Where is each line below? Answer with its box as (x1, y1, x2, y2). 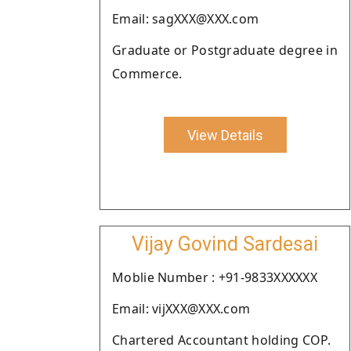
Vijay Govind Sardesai (132, 233, 318, 255)
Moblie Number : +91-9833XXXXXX (112, 269, 317, 286)
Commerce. (112, 65, 183, 82)
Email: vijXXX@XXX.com (112, 300, 251, 317)
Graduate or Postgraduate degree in (112, 42, 338, 59)
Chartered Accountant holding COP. (112, 331, 331, 349)
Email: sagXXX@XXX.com (112, 10, 259, 27)
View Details (186, 126, 263, 143)
